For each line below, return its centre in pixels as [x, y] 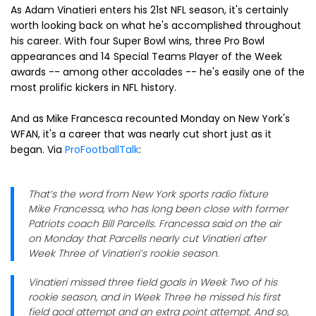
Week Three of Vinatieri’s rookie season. [127, 253]
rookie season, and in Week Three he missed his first [154, 297]
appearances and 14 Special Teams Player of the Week [146, 56]
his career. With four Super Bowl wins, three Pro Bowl [138, 41]
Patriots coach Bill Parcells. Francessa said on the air [154, 223]
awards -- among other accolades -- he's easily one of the [158, 72]
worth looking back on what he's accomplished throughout [156, 25]
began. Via [38, 149]
